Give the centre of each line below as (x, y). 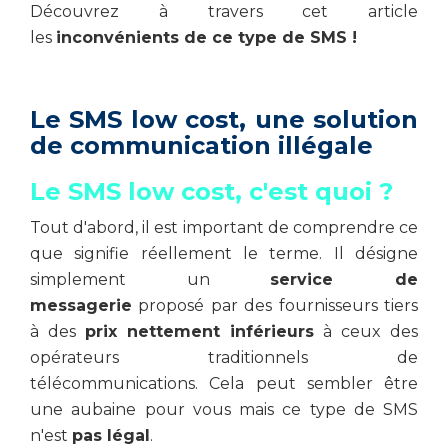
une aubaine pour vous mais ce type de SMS (224, 409)
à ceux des (366, 331)
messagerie (81, 305)
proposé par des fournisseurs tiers (275, 305)
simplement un (150, 279)
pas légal (111, 435)
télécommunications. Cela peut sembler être (224, 383)
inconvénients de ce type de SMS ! (206, 37)
